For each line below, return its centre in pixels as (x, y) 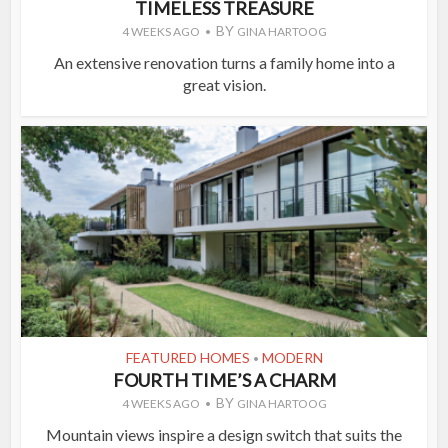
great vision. (224, 85)
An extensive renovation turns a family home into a (224, 63)
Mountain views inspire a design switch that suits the (224, 435)
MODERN (292, 358)
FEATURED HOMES (187, 358)
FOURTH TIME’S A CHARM (224, 380)
